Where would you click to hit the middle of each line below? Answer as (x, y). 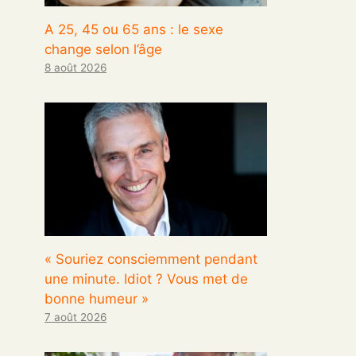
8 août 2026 (75, 67)
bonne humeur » (97, 298)
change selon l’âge (103, 49)
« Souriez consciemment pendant (151, 259)
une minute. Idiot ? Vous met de (146, 279)
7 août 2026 (75, 317)
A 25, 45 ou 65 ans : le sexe (134, 29)
